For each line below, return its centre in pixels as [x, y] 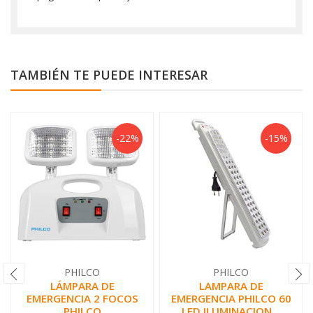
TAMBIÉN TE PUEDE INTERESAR [109, 75]
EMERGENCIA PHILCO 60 [231, 299]
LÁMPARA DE [82, 286]
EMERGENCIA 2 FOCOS [82, 299]
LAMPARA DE [231, 286]
